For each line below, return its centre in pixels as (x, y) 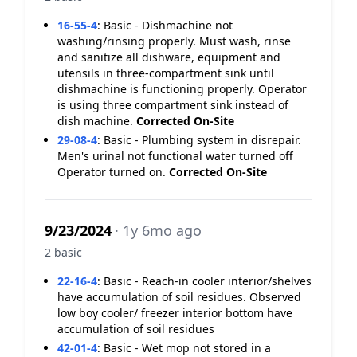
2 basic (63, 252)
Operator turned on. (113, 172)
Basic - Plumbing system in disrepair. (202, 140)
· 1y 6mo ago (158, 230)
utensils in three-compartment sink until (166, 73)
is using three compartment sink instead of (173, 105)
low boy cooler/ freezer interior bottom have (175, 313)
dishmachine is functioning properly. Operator (182, 89)
